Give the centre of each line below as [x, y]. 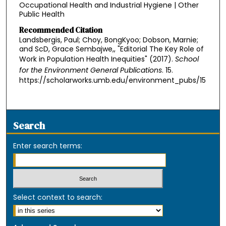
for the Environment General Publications [90, 70]
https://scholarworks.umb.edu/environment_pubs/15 [112, 80]
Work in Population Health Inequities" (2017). [97, 59]
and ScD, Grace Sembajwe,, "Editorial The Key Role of [111, 49]
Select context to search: [58, 197]
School [187, 59]
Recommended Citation [61, 30]
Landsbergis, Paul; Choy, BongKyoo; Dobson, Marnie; [108, 40]
